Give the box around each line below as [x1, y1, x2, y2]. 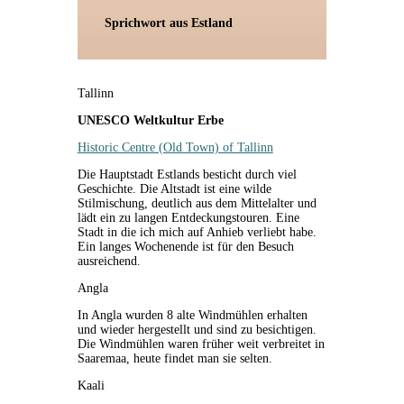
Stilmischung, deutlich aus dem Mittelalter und [77, 196, 317, 210]
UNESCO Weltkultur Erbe [77, 113, 224, 127]
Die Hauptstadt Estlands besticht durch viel [77, 167, 297, 181]
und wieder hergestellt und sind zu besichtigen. [77, 322, 317, 336]
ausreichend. [77, 253, 141, 268]
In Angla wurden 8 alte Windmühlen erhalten [77, 308, 308, 322]
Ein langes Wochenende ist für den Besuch [77, 239, 294, 253]
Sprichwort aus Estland [104, 15, 233, 30]
